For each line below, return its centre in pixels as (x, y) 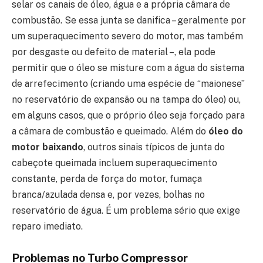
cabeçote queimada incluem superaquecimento (114, 163)
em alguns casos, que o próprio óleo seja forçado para (128, 115)
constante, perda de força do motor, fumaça (107, 178)
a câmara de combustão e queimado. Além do (110, 131)
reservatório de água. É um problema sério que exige (126, 210)
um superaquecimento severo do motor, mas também (127, 36)
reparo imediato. (47, 226)
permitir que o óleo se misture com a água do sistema (128, 68)
